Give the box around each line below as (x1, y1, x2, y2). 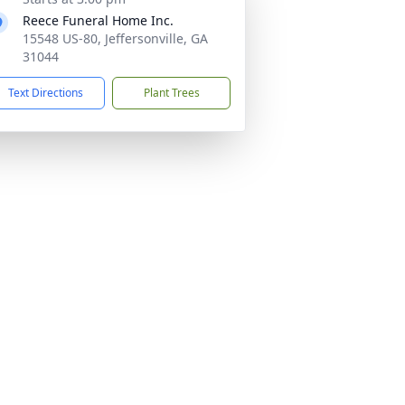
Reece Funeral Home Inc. (23, 12, 174, 29)
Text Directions (8, 85, 83, 100)
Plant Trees (143, 85, 200, 100)
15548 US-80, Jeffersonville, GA (23, 30, 208, 47)
